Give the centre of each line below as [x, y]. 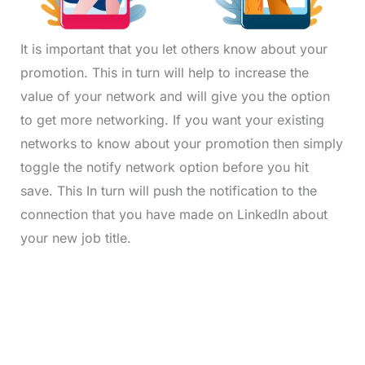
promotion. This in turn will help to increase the [164, 73]
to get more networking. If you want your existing [172, 120]
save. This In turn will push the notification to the [168, 191]
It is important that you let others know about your [174, 49]
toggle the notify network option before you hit [164, 167]
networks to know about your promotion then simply [181, 144]
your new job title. [75, 238]
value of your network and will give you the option [175, 97]
